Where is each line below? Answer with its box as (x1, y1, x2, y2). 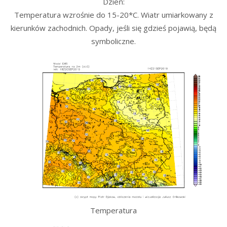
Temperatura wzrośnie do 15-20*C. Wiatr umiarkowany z (14, 10, 213, 20)
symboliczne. (91, 36, 136, 47)
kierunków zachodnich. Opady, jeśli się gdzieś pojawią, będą (11, 23, 216, 33)
